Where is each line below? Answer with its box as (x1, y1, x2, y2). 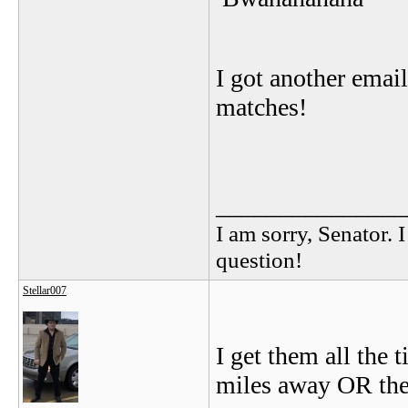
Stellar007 (23, 284, 66, 297)
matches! (216, 93, 307, 121)
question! (216, 247, 302, 272)
